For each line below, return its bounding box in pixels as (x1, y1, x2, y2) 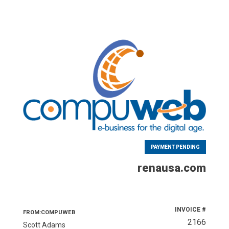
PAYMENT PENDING (151, 144, 200, 150)
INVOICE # (175, 206, 207, 214)
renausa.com (138, 162, 207, 175)
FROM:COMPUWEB (22, 209, 75, 216)
